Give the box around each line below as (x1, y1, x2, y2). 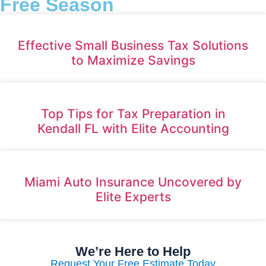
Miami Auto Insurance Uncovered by (24, 174, 242, 189)
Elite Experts (95, 189, 171, 204)
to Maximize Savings (71, 52, 195, 68)
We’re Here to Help (75, 243, 191, 259)
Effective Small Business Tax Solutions (18, 37, 248, 53)
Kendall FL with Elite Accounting (37, 121, 229, 136)
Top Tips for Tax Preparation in (40, 106, 226, 121)
